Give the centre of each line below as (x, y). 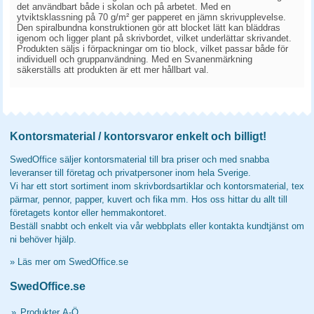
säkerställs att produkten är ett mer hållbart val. (113, 70)
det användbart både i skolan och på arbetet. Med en (124, 7)
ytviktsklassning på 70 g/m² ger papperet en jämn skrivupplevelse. (151, 17)
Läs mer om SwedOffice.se (73, 262)
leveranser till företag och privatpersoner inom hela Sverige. (130, 173)
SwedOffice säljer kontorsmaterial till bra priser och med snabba (139, 159)
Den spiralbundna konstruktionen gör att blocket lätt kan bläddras (149, 28)
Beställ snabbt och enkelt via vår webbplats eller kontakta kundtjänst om (157, 226)
